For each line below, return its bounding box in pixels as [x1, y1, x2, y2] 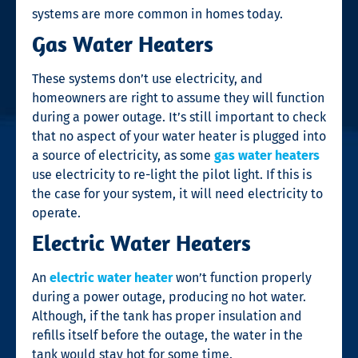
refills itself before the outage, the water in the [32, 327, 303, 343]
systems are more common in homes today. [32, 6, 283, 22]
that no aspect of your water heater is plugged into [32, 128, 326, 144]
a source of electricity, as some [32, 147, 214, 163]
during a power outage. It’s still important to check [32, 109, 326, 125]
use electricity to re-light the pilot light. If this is [32, 166, 312, 182]
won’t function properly [173, 269, 312, 285]
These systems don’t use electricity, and [32, 70, 263, 86]
